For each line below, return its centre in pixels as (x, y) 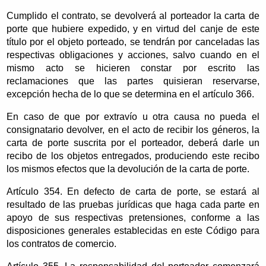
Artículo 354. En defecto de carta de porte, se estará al (133, 191)
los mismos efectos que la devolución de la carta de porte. (128, 169)
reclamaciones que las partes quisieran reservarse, (133, 81)
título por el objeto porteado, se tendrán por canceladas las (133, 42)
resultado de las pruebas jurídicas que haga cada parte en (133, 204)
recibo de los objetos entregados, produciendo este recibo (133, 156)
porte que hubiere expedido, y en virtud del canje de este (133, 28)
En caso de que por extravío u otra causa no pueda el (133, 116)
